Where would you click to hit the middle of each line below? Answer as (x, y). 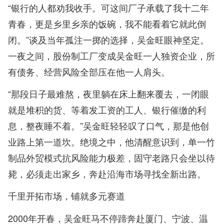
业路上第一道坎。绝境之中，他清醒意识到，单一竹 (111, 141)
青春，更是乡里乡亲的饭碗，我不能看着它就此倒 (107, 23)
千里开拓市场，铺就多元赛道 (66, 196)
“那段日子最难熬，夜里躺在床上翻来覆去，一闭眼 (108, 93)
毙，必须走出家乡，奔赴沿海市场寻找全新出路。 (107, 173)
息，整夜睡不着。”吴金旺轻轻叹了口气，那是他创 (108, 125)
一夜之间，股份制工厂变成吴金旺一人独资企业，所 (111, 55)
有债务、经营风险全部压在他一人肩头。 (89, 71)
